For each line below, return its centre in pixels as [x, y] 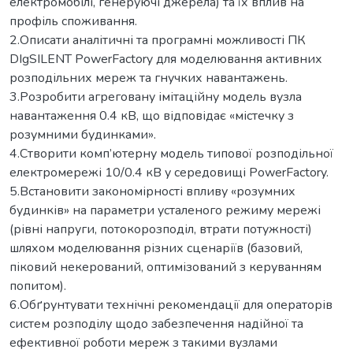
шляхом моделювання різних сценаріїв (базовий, [156, 248]
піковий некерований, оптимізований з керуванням [165, 267]
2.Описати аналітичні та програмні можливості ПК [158, 40]
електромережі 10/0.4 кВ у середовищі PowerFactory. [169, 172]
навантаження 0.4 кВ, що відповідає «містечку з [152, 115]
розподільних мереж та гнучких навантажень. [149, 78]
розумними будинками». [83, 134]
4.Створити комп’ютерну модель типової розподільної [171, 153]
